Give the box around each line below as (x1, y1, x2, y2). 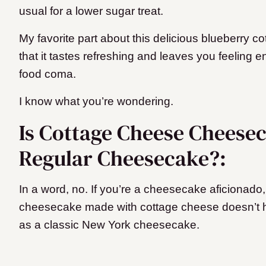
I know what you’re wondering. (19, 95, 176, 108)
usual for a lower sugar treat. (19, 5, 163, 18)
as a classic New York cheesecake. (19, 218, 199, 232)
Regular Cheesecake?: (19, 144, 226, 173)
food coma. (19, 68, 76, 81)
